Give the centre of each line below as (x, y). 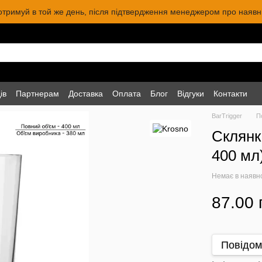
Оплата (127, 93)
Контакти (230, 93)
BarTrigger (227, 116)
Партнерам (37, 93)
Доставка (86, 93)
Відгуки (191, 93)
